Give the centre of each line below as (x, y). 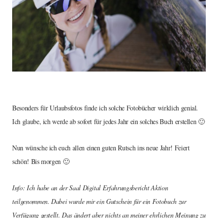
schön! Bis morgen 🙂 (41, 162)
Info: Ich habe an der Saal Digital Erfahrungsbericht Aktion (90, 188)
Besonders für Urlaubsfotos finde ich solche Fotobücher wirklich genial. (105, 108)
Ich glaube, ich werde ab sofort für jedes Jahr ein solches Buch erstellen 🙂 (109, 122)
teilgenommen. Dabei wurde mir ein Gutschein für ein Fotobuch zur (99, 201)
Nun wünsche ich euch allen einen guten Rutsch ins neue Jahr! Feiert (101, 148)
